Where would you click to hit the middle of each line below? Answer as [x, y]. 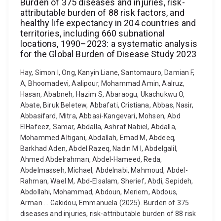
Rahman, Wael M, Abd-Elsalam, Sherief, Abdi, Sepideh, [107, 181]
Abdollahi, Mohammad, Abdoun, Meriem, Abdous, [99, 192]
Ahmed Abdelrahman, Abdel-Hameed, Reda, [91, 159]
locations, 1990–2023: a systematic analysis [109, 44]
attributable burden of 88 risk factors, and [102, 13]
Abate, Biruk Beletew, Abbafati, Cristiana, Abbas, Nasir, [107, 105]
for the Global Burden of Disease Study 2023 [108, 54]
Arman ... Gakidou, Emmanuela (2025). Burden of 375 [105, 203]
